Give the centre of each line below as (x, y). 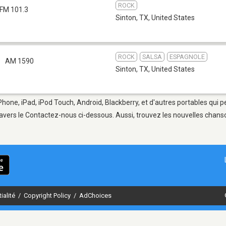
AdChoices (95, 195)
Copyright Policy (48, 195)
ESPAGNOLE (187, 56)
